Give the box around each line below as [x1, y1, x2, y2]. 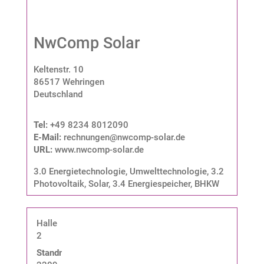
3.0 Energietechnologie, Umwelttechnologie [33, 166, 207, 177]
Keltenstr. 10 [33, 64, 84, 75]
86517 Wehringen [33, 76, 104, 87]
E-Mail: [33, 131, 64, 143]
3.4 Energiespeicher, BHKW [112, 178, 219, 189]
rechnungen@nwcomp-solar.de [63, 131, 185, 143]
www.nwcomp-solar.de [54, 144, 144, 155]
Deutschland [33, 88, 82, 100]
